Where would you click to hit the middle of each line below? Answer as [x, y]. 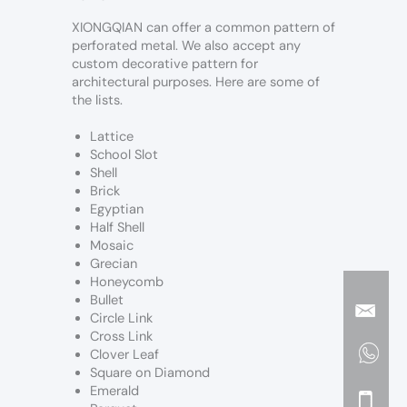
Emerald [114, 392]
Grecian [114, 264]
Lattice [112, 137]
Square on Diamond [150, 373]
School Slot [124, 155]
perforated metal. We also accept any [186, 46]
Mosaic [112, 246]
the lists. [97, 101]
